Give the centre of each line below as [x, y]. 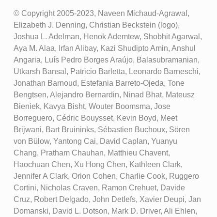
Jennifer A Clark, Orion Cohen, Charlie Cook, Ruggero [106, 176]
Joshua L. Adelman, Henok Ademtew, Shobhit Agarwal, [108, 36]
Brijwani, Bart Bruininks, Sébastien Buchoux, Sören [101, 129]
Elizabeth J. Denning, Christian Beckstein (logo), [96, 25]
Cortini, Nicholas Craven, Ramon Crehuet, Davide [99, 187]
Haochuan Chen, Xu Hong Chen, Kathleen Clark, [98, 164]
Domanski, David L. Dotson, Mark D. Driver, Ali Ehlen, [105, 211]
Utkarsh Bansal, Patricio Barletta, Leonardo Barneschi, [107, 71]
